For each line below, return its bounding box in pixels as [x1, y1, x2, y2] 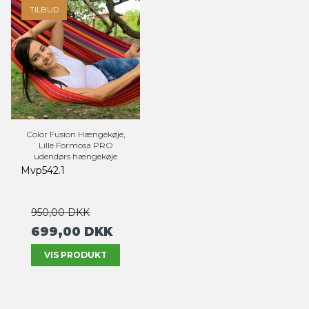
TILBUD [30, 5, 59, 15]
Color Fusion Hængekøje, [26, 129, 126, 140]
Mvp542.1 [21, 164, 65, 177]
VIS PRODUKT [44, 250, 107, 261]
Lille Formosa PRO [38, 140, 113, 151]
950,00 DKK [31, 206, 90, 219]
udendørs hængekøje [34, 151, 117, 162]
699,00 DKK [31, 224, 112, 239]
